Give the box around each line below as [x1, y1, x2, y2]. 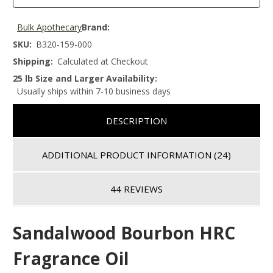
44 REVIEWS [110, 182, 163, 195]
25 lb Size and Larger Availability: [13, 73, 157, 85]
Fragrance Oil [13, 246, 129, 270]
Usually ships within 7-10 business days [17, 85, 171, 97]
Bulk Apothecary [17, 21, 82, 34]
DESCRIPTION [106, 114, 167, 127]
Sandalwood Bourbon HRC [13, 221, 236, 244]
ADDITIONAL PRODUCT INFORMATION [42, 148, 214, 161]
